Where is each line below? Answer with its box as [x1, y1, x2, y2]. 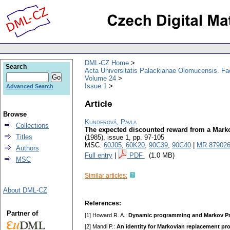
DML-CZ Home [85, 59, 129, 67]
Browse [3, 110, 27, 118]
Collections [16, 122, 49, 129]
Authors [16, 144, 39, 152]
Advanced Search [6, 83, 53, 89]
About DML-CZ [3, 186, 47, 194]
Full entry [85, 151, 112, 160]
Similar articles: [85, 172, 127, 180]
